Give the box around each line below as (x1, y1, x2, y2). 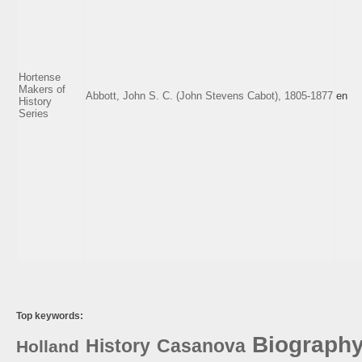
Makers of (19, 82, 65, 95)
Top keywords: (16, 309, 83, 322)
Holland (16, 336, 79, 356)
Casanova (157, 335, 246, 356)
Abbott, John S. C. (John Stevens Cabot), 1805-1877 (86, 89, 333, 102)
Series (19, 107, 48, 120)
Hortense (19, 70, 61, 83)
